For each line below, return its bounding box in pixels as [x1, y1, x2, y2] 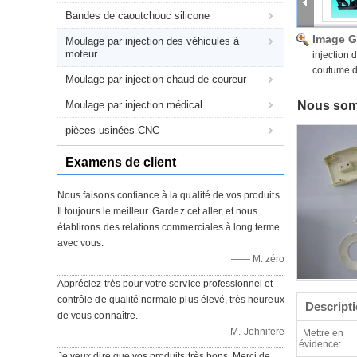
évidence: [299, 339, 341, 350]
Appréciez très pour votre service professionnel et [57, 278, 273, 289]
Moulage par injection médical [65, 99, 202, 111]
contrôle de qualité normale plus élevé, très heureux [57, 294, 284, 305]
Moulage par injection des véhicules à [65, 35, 239, 47]
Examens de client [65, 155, 176, 169]
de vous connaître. [57, 310, 138, 321]
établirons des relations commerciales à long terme [57, 222, 280, 233]
